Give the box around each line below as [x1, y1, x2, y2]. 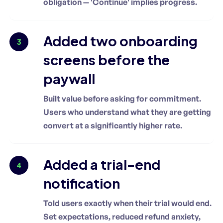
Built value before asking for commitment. [43, 93, 201, 104]
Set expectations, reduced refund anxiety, [43, 211, 201, 222]
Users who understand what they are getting [43, 107, 211, 117]
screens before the [43, 51, 170, 68]
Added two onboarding [43, 32, 198, 49]
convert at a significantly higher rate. [43, 120, 182, 130]
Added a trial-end [43, 155, 160, 173]
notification [43, 174, 120, 192]
